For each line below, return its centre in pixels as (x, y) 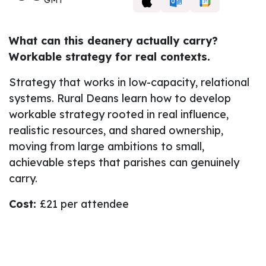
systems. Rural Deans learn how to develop (120, 98)
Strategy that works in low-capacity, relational (129, 82)
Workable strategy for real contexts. (110, 56)
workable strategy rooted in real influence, (119, 114)
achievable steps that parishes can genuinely (124, 162)
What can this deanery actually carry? (113, 40)
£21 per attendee (84, 204)
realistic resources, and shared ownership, (116, 130)
